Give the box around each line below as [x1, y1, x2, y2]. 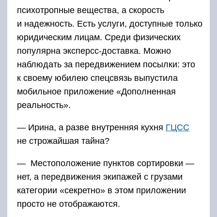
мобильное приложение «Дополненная [17, 87, 176, 96]
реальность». [17, 100, 71, 110]
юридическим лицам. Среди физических [17, 32, 181, 42]
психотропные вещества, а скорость [17, 5, 164, 15]
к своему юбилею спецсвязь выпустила [17, 73, 178, 83]
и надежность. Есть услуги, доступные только [17, 19, 202, 29]
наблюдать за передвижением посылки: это [17, 60, 195, 69]
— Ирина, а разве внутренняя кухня [17, 123, 166, 132]
